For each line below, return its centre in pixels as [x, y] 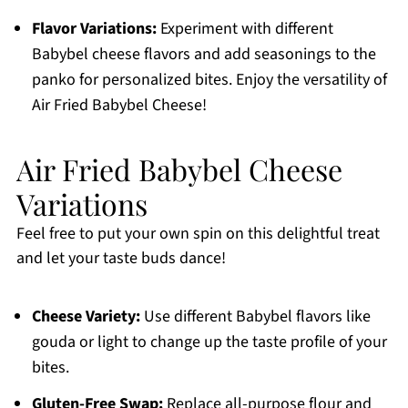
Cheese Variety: [86, 317]
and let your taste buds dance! [121, 259]
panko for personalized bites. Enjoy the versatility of [209, 80]
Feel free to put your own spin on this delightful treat [198, 234]
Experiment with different [245, 29]
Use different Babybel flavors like [255, 317]
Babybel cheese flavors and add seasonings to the [204, 55]
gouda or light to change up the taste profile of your [209, 342]
